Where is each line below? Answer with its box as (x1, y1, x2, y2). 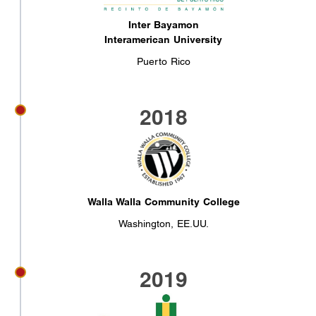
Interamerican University (104, 33, 223, 45)
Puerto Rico (136, 55, 190, 67)
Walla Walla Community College (87, 195, 240, 207)
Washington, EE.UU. (118, 217, 209, 229)
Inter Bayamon (128, 18, 199, 30)
